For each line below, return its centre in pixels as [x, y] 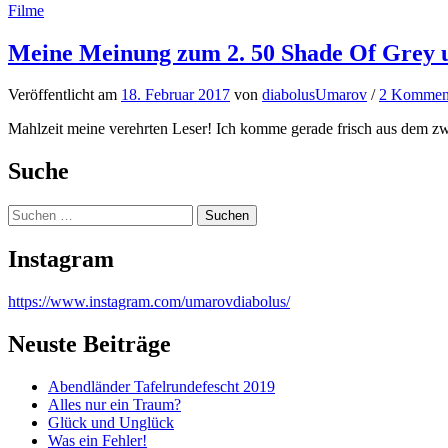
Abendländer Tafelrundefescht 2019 [161, 386]
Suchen [30, 213]
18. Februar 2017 [175, 95]
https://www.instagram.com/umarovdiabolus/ [149, 302]
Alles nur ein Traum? [114, 404]
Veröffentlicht [53, 95]
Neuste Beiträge [89, 343]
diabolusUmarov [314, 95]
